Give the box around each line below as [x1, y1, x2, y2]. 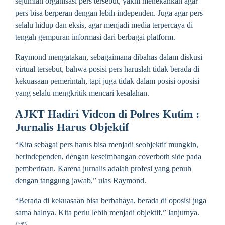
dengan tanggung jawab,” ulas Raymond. [15, 176, 146, 185]
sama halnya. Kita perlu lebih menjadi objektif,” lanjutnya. [15, 208, 199, 217]
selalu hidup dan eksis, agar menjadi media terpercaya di [15, 21, 193, 30]
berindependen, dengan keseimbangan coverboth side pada [15, 152, 201, 161]
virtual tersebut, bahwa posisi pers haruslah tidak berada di [15, 65, 199, 74]
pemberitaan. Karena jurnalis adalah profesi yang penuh [15, 164, 191, 173]
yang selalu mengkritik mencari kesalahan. [15, 89, 149, 98]
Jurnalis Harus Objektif [15, 121, 129, 134]
